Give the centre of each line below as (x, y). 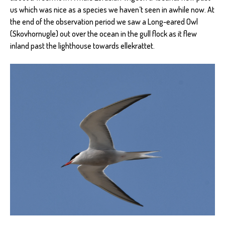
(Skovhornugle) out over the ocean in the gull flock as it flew (103, 34)
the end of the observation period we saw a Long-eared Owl (104, 22)
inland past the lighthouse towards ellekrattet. (82, 46)
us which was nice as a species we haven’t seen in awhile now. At (112, 10)
